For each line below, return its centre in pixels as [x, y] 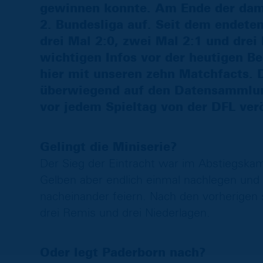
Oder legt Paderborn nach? [122, 253]
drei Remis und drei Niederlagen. [125, 213]
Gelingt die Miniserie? [108, 147]
